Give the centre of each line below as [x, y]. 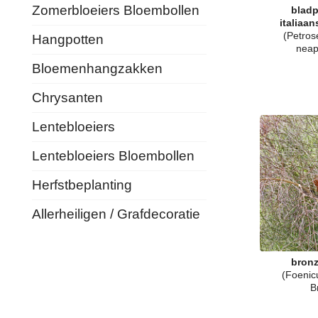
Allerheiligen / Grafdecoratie [116, 214]
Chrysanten [67, 98]
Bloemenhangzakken [97, 68]
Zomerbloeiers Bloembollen [116, 10]
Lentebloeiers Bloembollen [113, 156]
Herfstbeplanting [82, 185]
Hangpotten [68, 39]
